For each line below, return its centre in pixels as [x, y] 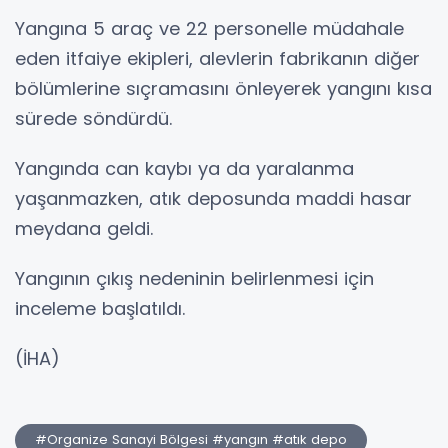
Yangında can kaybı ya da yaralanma [184, 169]
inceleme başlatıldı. [100, 309]
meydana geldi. [84, 229]
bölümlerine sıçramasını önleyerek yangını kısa [223, 89]
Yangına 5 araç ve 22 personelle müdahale [209, 29]
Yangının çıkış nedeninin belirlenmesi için [194, 279]
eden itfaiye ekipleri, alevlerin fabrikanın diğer [217, 59]
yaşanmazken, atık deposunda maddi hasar [213, 199]
